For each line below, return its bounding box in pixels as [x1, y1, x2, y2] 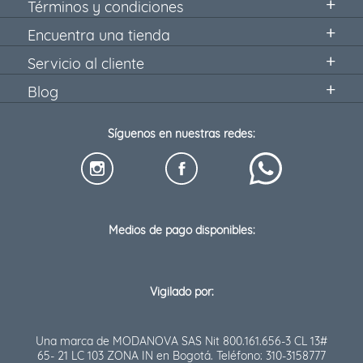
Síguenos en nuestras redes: [108, 126, 255, 142]
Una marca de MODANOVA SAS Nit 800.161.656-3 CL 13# [36, 334, 327, 349]
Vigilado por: [149, 284, 214, 300]
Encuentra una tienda [27, 26, 170, 45]
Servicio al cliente [27, 54, 144, 74]
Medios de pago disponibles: [108, 223, 255, 238]
